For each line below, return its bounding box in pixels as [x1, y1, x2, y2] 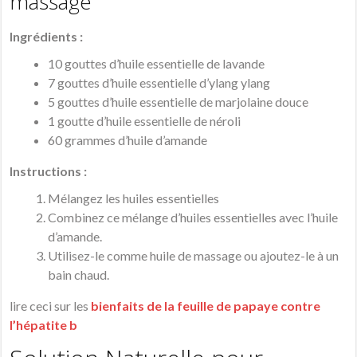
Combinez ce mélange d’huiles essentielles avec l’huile [48, 210, 339, 226]
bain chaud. [48, 267, 110, 283]
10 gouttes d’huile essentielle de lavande [48, 56, 265, 72]
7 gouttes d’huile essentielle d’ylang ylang [48, 75, 271, 91]
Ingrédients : [10, 29, 84, 45]
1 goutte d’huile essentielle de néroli [48, 113, 241, 129]
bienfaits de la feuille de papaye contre [91, 298, 321, 314]
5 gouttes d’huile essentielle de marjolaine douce [48, 94, 309, 110]
